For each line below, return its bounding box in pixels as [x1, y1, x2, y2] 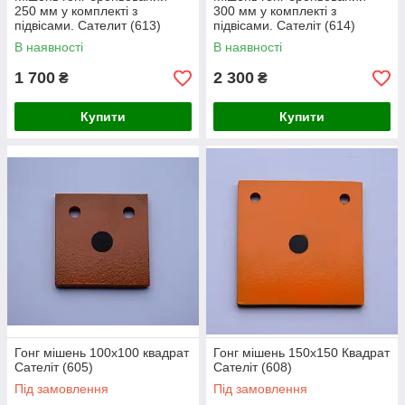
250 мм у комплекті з [14, 4, 137, 18]
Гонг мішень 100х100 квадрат [14, 345, 189, 360]
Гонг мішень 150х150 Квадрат [213, 345, 390, 360]
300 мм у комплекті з [213, 4, 336, 18]
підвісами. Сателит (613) [14, 18, 161, 33]
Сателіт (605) [14, 360, 93, 374]
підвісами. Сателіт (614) [213, 18, 355, 33]
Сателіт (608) [213, 360, 292, 374]
